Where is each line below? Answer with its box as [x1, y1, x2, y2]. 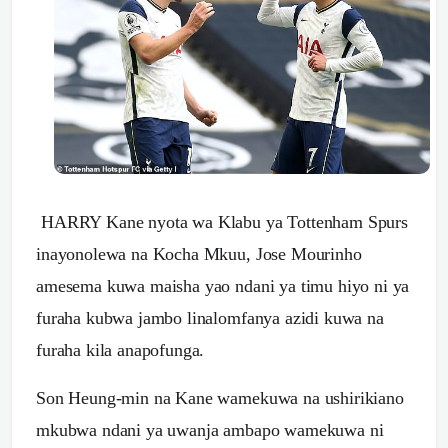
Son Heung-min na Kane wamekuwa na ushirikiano [36, 387, 404, 408]
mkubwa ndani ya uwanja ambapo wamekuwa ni [36, 419, 384, 440]
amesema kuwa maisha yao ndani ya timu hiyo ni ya [36, 275, 410, 296]
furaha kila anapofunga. [36, 339, 205, 360]
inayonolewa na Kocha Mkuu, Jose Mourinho [36, 243, 362, 264]
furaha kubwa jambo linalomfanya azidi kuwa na [36, 307, 384, 328]
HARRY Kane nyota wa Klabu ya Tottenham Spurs [41, 211, 408, 232]
